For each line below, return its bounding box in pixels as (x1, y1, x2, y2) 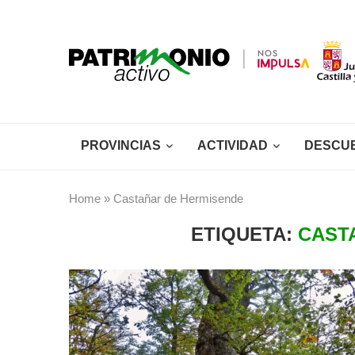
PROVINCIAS (81, 139, 161, 152)
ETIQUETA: (190, 223, 298, 245)
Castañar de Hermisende (113, 192, 243, 205)
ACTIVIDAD (197, 139, 268, 152)
